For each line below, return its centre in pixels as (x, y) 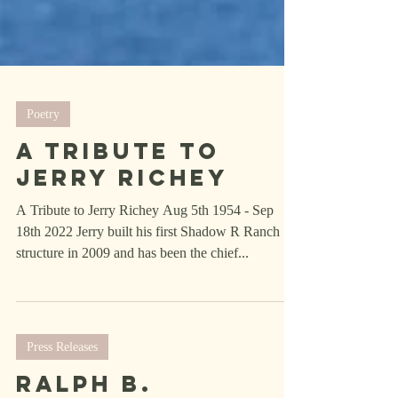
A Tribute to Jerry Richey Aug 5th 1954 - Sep (145, 246)
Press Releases (62, 382)
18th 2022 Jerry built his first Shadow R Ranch (148, 267)
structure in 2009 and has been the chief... (132, 288)
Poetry (43, 150)
